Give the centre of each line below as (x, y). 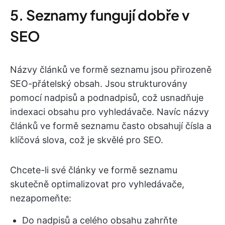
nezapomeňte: (41, 198)
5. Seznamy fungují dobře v (100, 15)
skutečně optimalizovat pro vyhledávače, (97, 184)
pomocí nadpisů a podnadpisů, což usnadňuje (107, 98)
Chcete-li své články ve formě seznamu (94, 170)
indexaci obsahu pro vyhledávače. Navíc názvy (109, 112)
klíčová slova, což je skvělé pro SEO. (87, 140)
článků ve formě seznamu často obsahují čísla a (111, 126)
